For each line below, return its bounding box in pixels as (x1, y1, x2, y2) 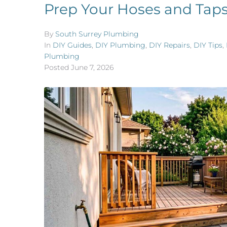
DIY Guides (53, 41, 92, 50)
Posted (44, 63, 71, 72)
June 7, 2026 (71, 63, 113, 72)
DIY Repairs (149, 41, 190, 50)
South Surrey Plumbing (55, 29, 139, 39)
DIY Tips (194, 41, 222, 50)
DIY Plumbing (95, 41, 145, 50)
